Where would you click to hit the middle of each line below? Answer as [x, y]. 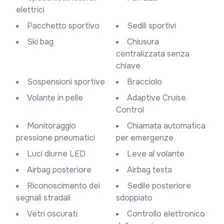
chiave [128, 66]
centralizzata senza [153, 54]
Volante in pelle [57, 98]
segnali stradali [43, 198]
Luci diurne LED [59, 154]
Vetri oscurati [55, 214]
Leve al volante [158, 154]
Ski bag [43, 42]
